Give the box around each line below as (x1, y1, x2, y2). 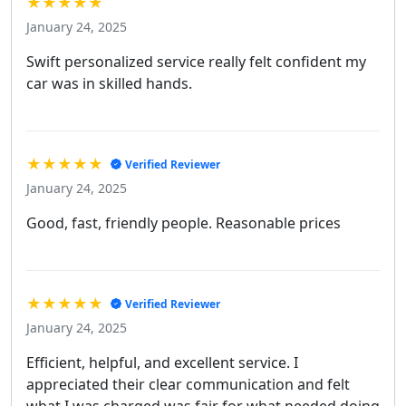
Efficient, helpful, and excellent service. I (26, 353, 298, 373)
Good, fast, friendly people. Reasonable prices (26, 213, 341, 234)
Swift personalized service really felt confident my (26, 52, 366, 72)
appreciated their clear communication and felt (26, 374, 350, 395)
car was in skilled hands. (26, 73, 192, 94)
